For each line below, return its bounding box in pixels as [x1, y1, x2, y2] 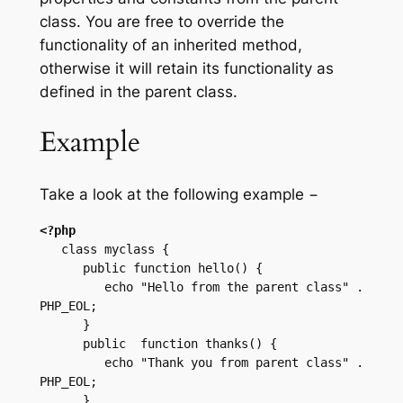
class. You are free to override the [39, 12, 284, 31]
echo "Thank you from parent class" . [39, 354, 104, 370]
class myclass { [39, 241, 61, 256]
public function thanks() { [39, 336, 83, 351]
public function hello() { [39, 260, 83, 275]
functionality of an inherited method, [39, 35, 302, 54]
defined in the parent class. [39, 82, 237, 101]
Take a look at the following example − [39, 185, 318, 204]
